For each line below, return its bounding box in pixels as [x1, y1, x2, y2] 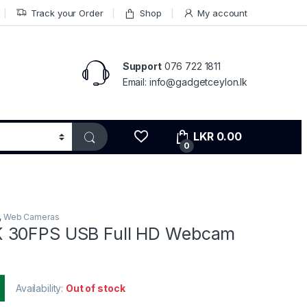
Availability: [16, 282, 66, 295]
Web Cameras [3, 212, 60, 223]
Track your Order [30, 7, 103, 19]
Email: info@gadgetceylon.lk [122, 75, 247, 88]
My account [197, 7, 247, 19]
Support [122, 60, 162, 72]
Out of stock [66, 282, 125, 295]
